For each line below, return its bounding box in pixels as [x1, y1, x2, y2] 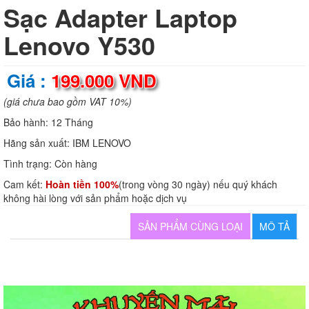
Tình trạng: [3, 157, 54, 171]
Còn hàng [54, 157, 97, 171]
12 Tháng [51, 115, 93, 130]
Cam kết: [3, 177, 46, 192]
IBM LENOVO [72, 136, 131, 150]
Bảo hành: [3, 115, 51, 130]
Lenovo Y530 [3, 27, 155, 63]
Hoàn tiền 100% [46, 177, 119, 192]
